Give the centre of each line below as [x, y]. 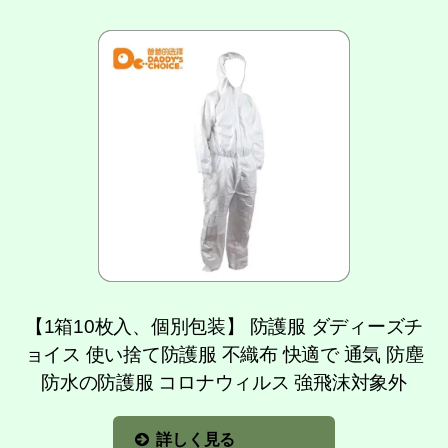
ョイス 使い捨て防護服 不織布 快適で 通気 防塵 [224, 354]
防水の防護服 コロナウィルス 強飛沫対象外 [224, 382]
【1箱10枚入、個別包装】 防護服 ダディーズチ [224, 326]
